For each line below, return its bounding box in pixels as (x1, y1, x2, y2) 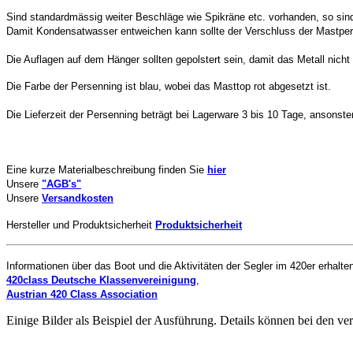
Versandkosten (42, 191, 113, 204)
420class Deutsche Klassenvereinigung (6, 273, 196, 286)
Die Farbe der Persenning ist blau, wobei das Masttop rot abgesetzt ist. (6, 80, 331, 92)
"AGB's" (42, 177, 81, 190)
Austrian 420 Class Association (6, 288, 158, 300)
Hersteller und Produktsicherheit (6, 218, 155, 231)
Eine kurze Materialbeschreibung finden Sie (6, 163, 204, 176)
